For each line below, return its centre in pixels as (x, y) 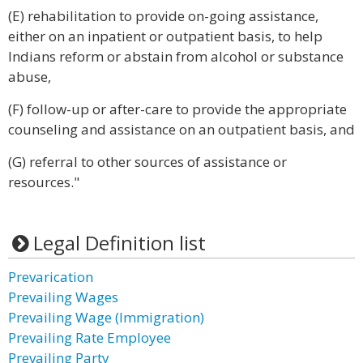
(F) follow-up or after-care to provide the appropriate (177, 109)
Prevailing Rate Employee (90, 337)
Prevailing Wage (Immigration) (106, 317)
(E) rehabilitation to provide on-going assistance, (163, 16)
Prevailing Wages (63, 297)
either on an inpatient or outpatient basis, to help (165, 36)
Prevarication (51, 277)
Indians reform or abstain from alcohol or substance (176, 56)
